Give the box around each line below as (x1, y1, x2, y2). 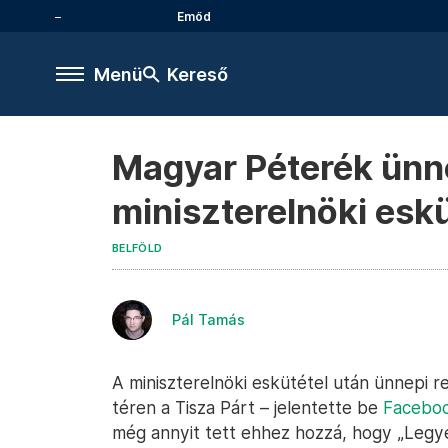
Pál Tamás (172, 311, 245, 328)
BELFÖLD (112, 242, 163, 255)
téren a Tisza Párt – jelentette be (112, 397, 383, 418)
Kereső (167, 63, 228, 85)
